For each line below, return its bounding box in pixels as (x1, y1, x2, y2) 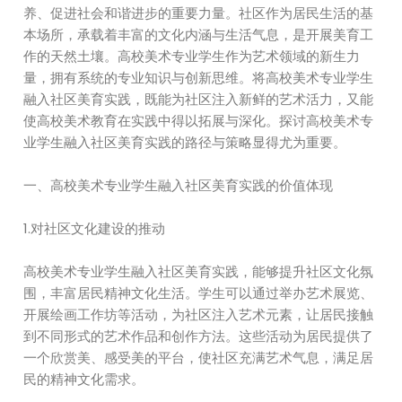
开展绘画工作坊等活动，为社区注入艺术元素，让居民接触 (23, 305, 374, 324)
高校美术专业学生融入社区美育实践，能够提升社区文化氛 (23, 262, 374, 281)
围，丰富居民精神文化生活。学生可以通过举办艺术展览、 (23, 284, 374, 302)
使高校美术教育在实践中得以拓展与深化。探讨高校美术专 (23, 111, 374, 130)
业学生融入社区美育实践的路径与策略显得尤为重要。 (23, 133, 347, 152)
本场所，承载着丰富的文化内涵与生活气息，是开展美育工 (23, 25, 374, 44)
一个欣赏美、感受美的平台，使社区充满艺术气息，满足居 (23, 348, 374, 367)
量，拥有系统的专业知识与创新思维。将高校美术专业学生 (23, 68, 374, 87)
